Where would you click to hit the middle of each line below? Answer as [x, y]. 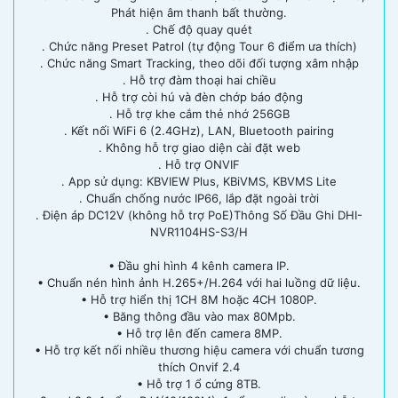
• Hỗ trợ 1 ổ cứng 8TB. [199, 383]
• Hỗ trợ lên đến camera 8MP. [199, 333]
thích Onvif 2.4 [199, 366]
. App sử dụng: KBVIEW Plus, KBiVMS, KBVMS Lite [199, 181]
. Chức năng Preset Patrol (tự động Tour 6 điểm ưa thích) [199, 46]
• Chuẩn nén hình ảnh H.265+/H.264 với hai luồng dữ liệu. [199, 282]
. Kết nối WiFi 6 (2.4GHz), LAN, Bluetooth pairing [199, 130]
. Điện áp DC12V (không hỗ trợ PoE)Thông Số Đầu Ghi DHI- [199, 215]
